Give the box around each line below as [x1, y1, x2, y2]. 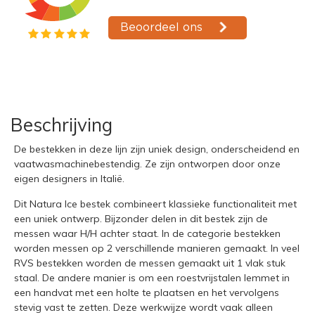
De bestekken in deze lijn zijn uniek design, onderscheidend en [14, 143, 300, 156]
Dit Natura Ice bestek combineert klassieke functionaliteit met [14, 198, 297, 211]
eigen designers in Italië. [14, 172, 124, 186]
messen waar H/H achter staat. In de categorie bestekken [14, 227, 281, 240]
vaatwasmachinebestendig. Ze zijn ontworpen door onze [14, 157, 281, 171]
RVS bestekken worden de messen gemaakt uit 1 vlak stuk [14, 257, 285, 270]
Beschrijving [11, 113, 112, 137]
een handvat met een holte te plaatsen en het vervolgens [14, 286, 279, 300]
